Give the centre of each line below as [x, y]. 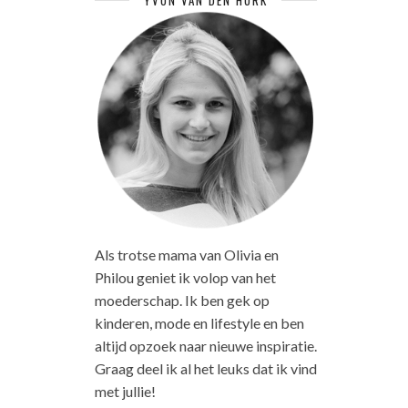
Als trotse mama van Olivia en [186, 254]
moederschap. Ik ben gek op [182, 300]
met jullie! [125, 391]
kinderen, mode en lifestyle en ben [199, 322]
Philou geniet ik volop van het [185, 277]
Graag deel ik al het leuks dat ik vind [205, 368]
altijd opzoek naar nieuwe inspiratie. [205, 345]
